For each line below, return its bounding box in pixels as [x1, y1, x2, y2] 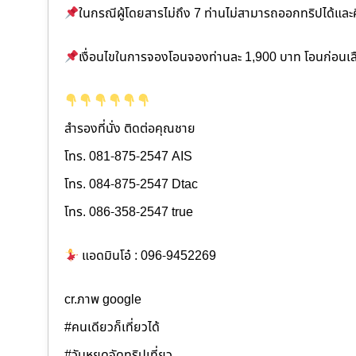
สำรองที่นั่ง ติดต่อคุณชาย [64, 119, 195, 139]
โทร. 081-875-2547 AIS [64, 147, 192, 167]
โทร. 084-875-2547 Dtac [64, 175, 198, 195]
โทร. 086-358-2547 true [64, 203, 193, 222]
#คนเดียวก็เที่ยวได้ [64, 318, 160, 338]
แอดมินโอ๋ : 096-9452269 [79, 246, 217, 266]
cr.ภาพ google [64, 290, 141, 310]
